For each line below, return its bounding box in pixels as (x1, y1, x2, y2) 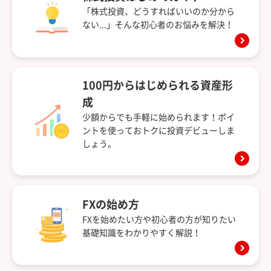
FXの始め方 (82, 198, 139, 210)
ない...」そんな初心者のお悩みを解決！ (82, 21, 233, 30)
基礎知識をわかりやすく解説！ (82, 228, 201, 237)
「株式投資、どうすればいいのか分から (82, 7, 235, 16)
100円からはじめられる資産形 (82, 79, 233, 91)
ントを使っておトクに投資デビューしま (82, 126, 235, 135)
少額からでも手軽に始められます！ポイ (82, 113, 235, 122)
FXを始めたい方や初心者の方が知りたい (82, 215, 236, 224)
